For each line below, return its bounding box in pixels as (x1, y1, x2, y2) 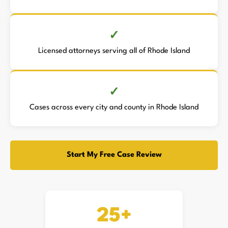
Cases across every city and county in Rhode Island (30, 104, 198, 111)
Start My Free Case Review (66, 151, 162, 159)
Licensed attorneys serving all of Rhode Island (38, 47, 190, 55)
